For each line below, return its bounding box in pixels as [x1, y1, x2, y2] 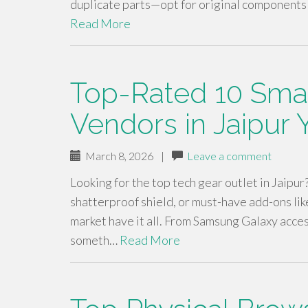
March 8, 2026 [81, 149, 153, 162]
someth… [70, 232, 120, 247]
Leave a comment [187, 149, 272, 162]
